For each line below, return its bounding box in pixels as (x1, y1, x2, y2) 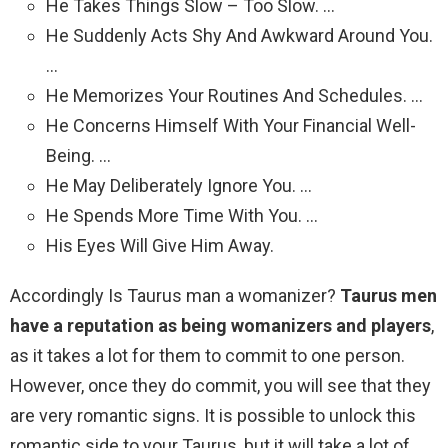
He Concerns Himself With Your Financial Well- (46, 115, 416, 137)
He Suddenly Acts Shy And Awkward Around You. (46, 25, 433, 47)
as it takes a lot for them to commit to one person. (10, 345, 405, 367)
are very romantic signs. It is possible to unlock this (10, 405, 416, 427)
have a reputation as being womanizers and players (10, 315, 431, 337)
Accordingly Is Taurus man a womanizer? (10, 285, 340, 307)
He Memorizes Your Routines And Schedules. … (46, 85, 423, 107)
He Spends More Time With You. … (46, 205, 318, 227)
